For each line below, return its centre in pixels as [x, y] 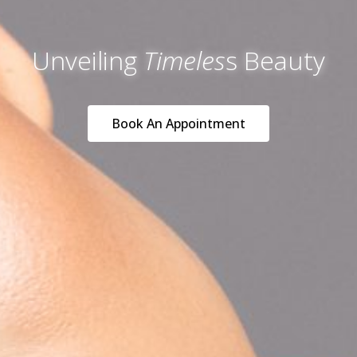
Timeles [184, 60]
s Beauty [275, 60]
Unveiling [88, 60]
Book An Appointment [178, 123]
